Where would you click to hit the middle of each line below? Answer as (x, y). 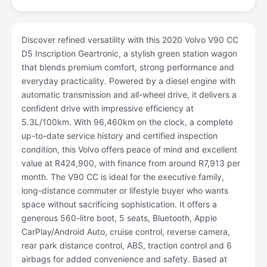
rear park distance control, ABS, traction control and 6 (127, 245)
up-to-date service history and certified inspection (119, 136)
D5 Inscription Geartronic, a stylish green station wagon (129, 53)
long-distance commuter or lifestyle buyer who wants (125, 190)
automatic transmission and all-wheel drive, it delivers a (129, 94)
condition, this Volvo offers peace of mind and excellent (129, 149)
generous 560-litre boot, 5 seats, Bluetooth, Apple (119, 218)
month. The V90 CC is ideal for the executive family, (123, 177)
